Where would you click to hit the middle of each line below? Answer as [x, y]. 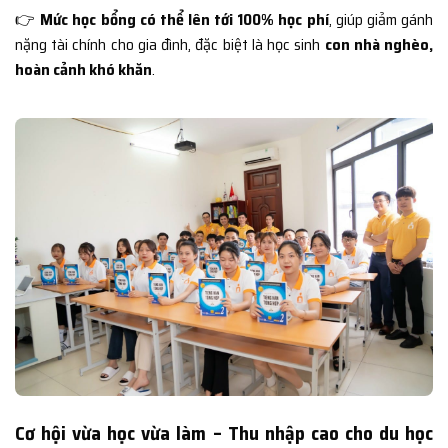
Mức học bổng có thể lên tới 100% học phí [184, 20]
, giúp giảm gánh [381, 20]
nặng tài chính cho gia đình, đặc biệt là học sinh [170, 45]
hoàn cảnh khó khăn [83, 70]
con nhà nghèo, [379, 45]
